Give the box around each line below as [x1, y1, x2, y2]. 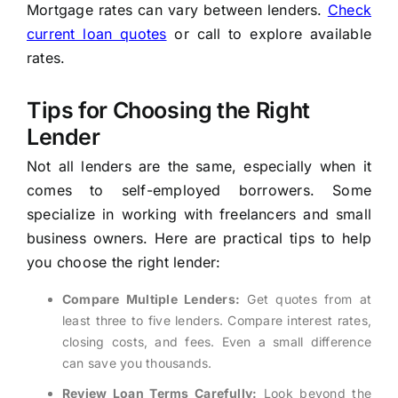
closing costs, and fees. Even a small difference [61, 334, 372, 350]
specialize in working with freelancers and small [26, 205, 372, 224]
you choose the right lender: [26, 253, 221, 272]
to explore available [228, 25, 371, 44]
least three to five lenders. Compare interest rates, [61, 313, 372, 329]
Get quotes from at [240, 291, 372, 307]
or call [166, 25, 229, 44]
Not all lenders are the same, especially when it [26, 157, 372, 176]
